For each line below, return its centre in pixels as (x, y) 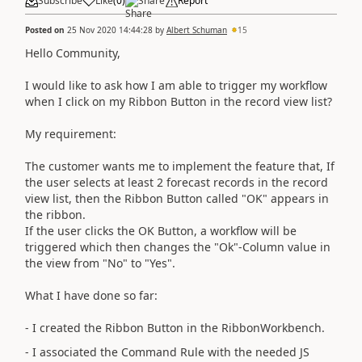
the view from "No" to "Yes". (100, 263)
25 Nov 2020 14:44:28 (110, 29)
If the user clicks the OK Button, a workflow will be (161, 230)
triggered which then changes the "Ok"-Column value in (178, 246)
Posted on (46, 29)
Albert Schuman (197, 29)
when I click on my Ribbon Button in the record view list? (179, 101)
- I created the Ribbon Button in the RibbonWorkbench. (175, 327)
